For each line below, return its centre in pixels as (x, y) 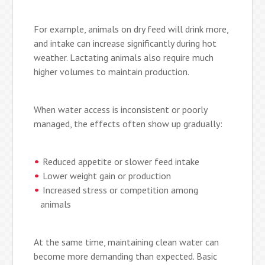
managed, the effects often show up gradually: (128, 123)
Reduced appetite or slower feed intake (121, 161)
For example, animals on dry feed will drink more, (131, 29)
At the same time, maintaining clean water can (127, 242)
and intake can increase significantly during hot (125, 43)
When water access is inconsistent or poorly (121, 109)
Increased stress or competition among (121, 190)
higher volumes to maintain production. (112, 71)
